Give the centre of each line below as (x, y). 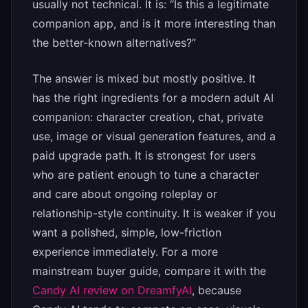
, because (217, 290)
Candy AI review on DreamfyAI (112, 290)
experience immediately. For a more (125, 252)
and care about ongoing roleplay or (125, 194)
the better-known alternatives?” (114, 43)
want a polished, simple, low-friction (127, 233)
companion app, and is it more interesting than (154, 24)
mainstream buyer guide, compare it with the (149, 271)
